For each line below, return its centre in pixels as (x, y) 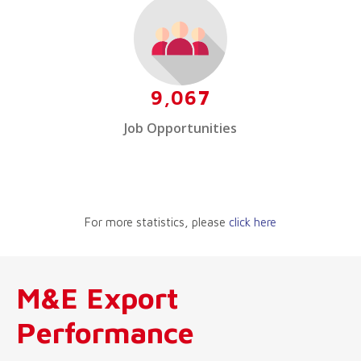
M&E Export (98, 297)
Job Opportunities (180, 128)
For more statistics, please (157, 222)
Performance (105, 332)
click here (253, 222)
